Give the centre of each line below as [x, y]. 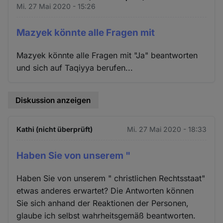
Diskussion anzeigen [53, 100]
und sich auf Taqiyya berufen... [75, 67]
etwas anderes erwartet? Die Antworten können [105, 190]
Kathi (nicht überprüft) [55, 129]
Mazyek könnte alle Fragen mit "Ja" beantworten [107, 55]
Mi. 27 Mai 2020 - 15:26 [56, 6]
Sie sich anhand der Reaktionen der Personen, [103, 203]
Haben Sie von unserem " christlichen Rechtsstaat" [111, 178]
